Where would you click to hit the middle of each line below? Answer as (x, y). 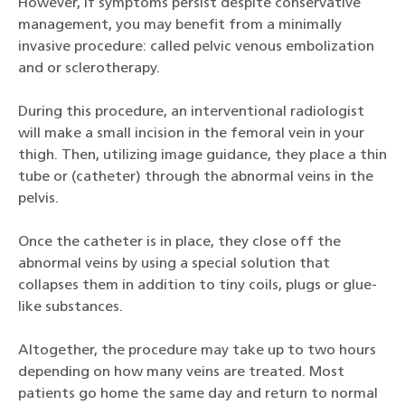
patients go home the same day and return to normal (198, 395)
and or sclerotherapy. (89, 69)
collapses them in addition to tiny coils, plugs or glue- (198, 286)
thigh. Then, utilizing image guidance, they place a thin (202, 156)
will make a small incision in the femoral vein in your (191, 134)
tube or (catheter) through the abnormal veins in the (196, 178)
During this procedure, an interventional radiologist (191, 113)
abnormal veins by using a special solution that (174, 264)
